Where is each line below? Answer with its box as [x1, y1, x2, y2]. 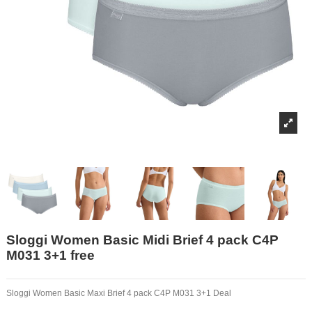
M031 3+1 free [6, 248, 95, 263]
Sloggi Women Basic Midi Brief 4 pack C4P [6, 233, 279, 248]
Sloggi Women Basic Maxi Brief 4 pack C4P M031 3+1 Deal [6, 288, 231, 298]
